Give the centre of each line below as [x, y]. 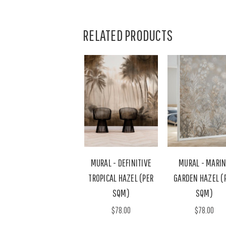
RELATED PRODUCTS [128, 35]
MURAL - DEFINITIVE [121, 162]
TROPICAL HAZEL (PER [121, 178]
